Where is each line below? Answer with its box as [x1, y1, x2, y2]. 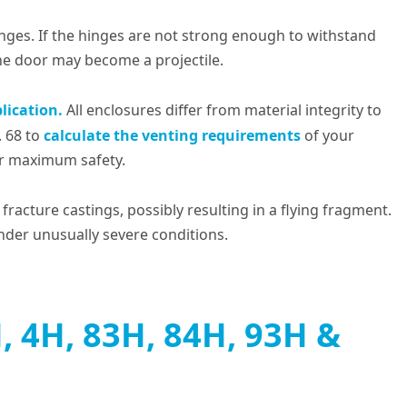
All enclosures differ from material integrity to [62, 100, 382, 120]
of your [300, 125, 354, 145]
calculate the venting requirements [43, 125, 301, 145]
